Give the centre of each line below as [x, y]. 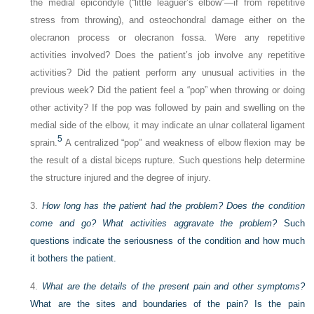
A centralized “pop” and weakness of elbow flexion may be [185, 143]
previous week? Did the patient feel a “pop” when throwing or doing [168, 90]
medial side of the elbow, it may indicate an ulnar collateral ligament [168, 125]
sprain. [44, 143]
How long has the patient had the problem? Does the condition [173, 206]
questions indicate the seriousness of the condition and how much [168, 241]
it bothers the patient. [74, 259]
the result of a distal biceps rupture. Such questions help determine [168, 161]
